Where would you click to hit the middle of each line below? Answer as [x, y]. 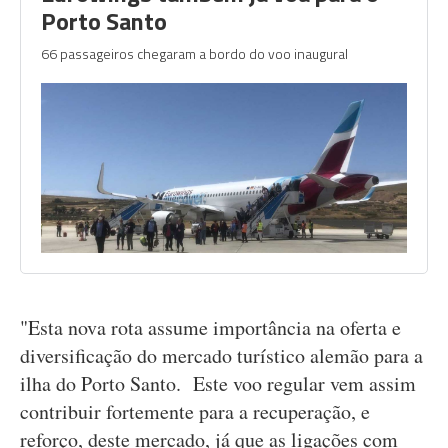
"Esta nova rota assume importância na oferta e [210, 327]
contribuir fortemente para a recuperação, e [195, 411]
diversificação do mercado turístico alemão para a [221, 355]
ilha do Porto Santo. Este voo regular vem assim [218, 383]
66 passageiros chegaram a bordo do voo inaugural [194, 53]
